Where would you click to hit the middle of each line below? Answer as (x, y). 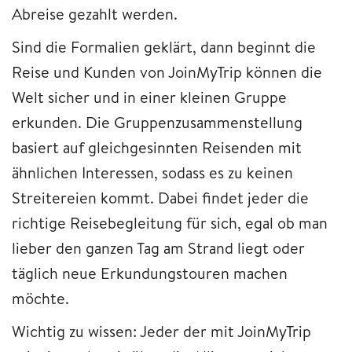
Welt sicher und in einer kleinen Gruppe (149, 97)
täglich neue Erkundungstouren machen (150, 273)
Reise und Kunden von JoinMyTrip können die (167, 71)
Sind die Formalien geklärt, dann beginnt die (164, 46)
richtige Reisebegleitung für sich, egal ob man (170, 222)
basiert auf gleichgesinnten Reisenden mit (157, 147)
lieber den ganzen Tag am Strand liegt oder (158, 247)
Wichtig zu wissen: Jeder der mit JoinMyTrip (161, 331)
